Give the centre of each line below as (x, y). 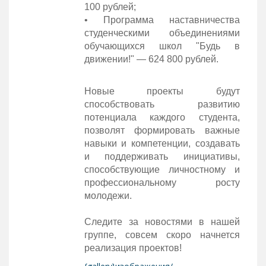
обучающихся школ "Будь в (162, 46)
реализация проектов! (133, 248)
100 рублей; (110, 7)
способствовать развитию (162, 104)
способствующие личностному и (162, 169)
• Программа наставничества (162, 20)
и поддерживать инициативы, (162, 156)
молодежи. (108, 195)
